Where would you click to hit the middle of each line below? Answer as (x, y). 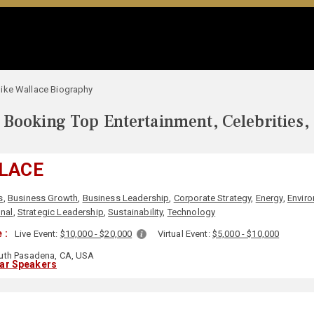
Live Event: (37, 234)
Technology (191, 212)
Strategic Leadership (60, 212)
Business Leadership (126, 198)
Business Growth (43, 198)
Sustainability (136, 212)
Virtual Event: (185, 234)
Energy (269, 198)
